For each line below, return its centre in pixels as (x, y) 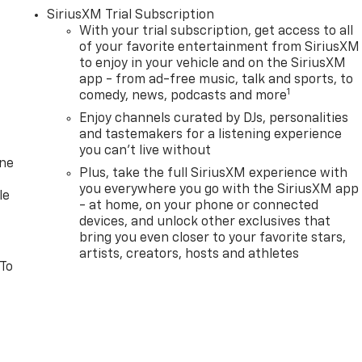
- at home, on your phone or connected (199, 206)
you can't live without (145, 151)
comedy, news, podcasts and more (183, 96)
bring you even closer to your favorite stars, (213, 238)
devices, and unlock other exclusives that (205, 222)
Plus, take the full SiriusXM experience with (214, 173)
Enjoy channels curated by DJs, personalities (214, 118)
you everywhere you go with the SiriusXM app (219, 189)
